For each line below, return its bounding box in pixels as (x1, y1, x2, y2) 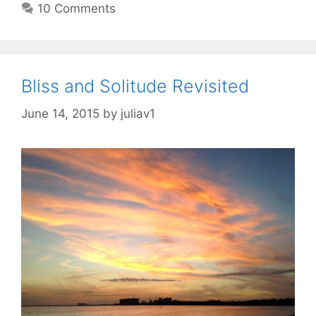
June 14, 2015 (21, 106, 99, 121)
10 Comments (37, 1, 116, 16)
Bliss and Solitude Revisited (21, 75, 249, 97)
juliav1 (121, 106, 155, 121)
